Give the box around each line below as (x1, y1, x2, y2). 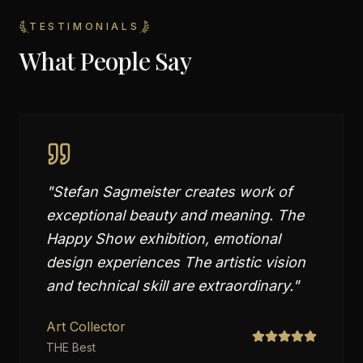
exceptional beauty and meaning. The (46, 207, 304, 224)
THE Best (46, 340, 96, 354)
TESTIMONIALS (29, 20, 140, 32)
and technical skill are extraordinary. (46, 277, 293, 294)
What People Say (19, 45, 191, 77)
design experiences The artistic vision (46, 254, 305, 271)
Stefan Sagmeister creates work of (53, 183, 293, 200)
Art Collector (46, 318, 126, 335)
